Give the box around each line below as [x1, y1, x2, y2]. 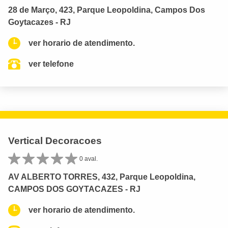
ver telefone [28, 60, 74, 69]
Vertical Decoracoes [8, 135, 102, 147]
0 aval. [79, 155, 98, 163]
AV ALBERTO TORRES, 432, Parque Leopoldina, [8, 173, 195, 182]
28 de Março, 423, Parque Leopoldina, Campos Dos [8, 6, 205, 15]
